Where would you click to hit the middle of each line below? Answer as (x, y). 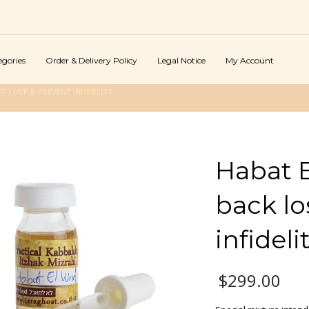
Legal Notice (181, 60)
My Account (250, 60)
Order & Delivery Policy (91, 60)
